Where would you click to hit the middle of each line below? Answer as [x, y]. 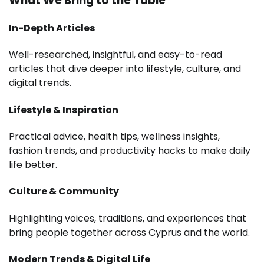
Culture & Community [64, 192]
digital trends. [40, 83]
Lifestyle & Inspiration [64, 110]
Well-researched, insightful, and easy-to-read [115, 55]
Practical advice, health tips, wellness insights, [114, 137]
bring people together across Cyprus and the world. [129, 232]
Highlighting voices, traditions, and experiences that [128, 218]
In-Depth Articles [52, 28]
